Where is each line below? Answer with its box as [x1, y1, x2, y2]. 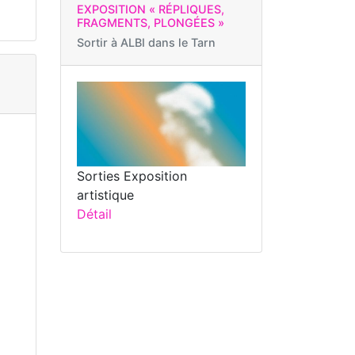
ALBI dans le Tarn [120, 36, 216, 50]
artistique [77, 186, 134, 203]
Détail [77, 205, 112, 222]
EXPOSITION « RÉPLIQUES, [77, 2, 224, 17]
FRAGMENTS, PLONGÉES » [77, 16, 224, 30]
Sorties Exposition [77, 167, 187, 184]
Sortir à [77, 36, 120, 50]
